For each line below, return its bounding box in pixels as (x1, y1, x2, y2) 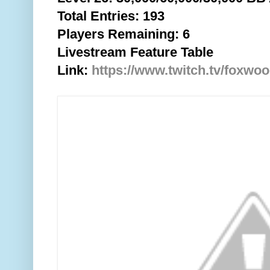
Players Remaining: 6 (57, 27, 190, 42)
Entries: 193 (87, 8, 165, 24)
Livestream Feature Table (57, 45, 213, 60)
